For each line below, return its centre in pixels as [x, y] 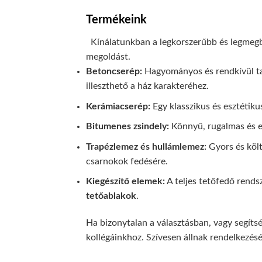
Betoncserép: [114, 72]
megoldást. [108, 57]
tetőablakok [111, 196]
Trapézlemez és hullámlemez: [146, 146]
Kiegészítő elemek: [125, 182]
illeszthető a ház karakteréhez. [147, 86]
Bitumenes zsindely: [127, 127]
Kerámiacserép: [118, 106]
